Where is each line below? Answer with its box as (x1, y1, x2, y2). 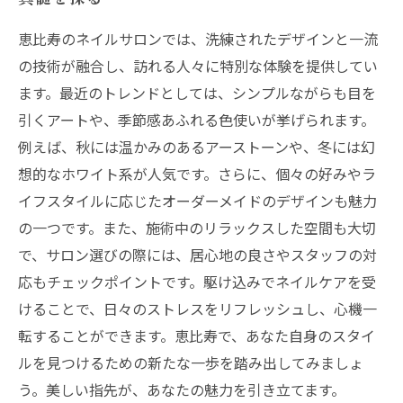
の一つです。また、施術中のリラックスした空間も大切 (18, 217, 376, 238)
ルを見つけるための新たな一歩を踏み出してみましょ (18, 352, 363, 373)
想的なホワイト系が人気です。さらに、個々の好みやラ (18, 163, 376, 184)
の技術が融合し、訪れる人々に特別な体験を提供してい (18, 55, 378, 76)
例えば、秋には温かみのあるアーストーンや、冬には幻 (18, 136, 375, 157)
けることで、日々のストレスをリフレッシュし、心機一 (18, 298, 377, 319)
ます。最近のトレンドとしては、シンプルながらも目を (18, 82, 376, 103)
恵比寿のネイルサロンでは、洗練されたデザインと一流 (18, 28, 378, 49)
